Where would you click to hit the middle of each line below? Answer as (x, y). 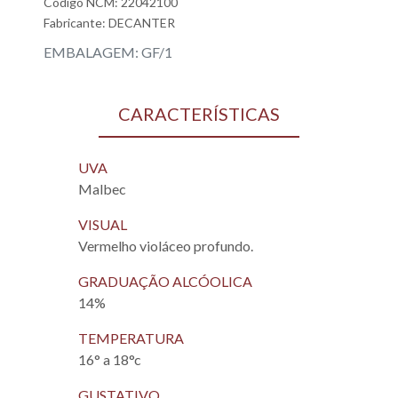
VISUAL (103, 224)
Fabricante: (76, 23)
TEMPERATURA (131, 338)
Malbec (102, 189)
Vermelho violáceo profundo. (166, 246)
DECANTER (142, 23)
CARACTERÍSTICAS (199, 114)
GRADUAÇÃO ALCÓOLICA (165, 281)
